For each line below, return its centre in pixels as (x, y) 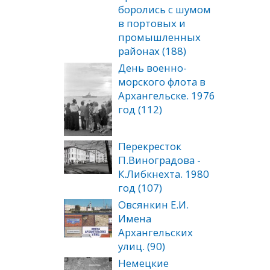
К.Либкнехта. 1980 (164, 174)
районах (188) (152, 51)
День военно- (152, 68)
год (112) (140, 110)
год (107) (140, 187)
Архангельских (155, 232)
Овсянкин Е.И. (153, 204)
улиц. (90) (142, 246)
